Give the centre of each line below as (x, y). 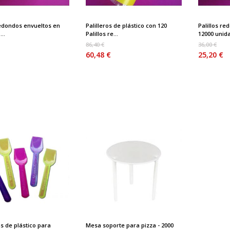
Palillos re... (102, 33)
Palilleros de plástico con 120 (126, 25)
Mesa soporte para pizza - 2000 (129, 225)
